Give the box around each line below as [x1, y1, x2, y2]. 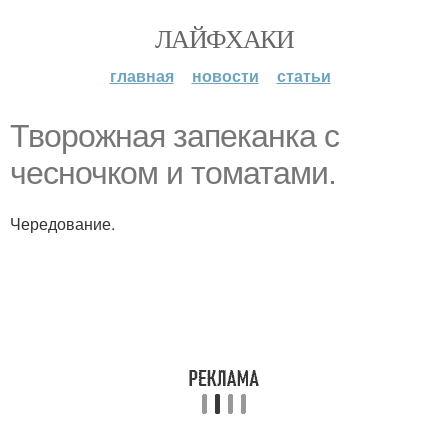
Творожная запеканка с [10, 118, 339, 154]
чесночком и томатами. [10, 155, 336, 191]
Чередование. [10, 212, 115, 235]
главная [109, 64, 174, 87]
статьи [276, 64, 331, 87]
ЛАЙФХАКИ [154, 21, 294, 55]
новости [191, 64, 259, 87]
